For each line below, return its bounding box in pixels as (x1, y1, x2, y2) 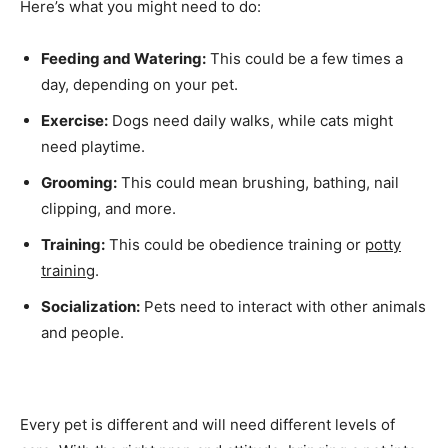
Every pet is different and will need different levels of (20, 415, 395, 435)
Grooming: (41, 173, 117, 193)
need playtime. (41, 137, 145, 157)
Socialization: (41, 297, 140, 317)
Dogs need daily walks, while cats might (108, 111, 393, 131)
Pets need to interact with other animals (140, 297, 426, 317)
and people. (41, 323, 124, 343)
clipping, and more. (41, 199, 176, 219)
